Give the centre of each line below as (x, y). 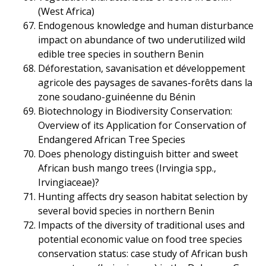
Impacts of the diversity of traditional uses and (141, 225)
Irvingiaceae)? (68, 182)
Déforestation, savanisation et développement (141, 68)
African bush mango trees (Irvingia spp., (127, 168)
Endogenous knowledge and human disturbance (145, 25)
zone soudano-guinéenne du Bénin (116, 96)
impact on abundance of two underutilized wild (141, 39)
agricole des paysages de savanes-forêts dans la (145, 82)
